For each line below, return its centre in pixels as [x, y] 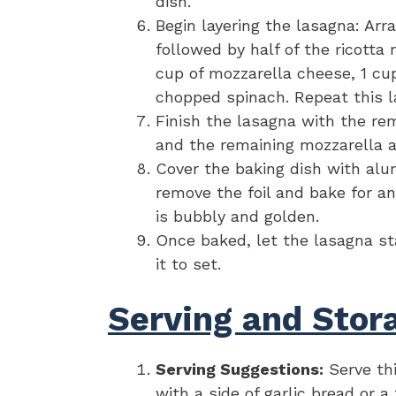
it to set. [188, 264]
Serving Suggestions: [240, 369]
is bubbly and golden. [237, 217]
